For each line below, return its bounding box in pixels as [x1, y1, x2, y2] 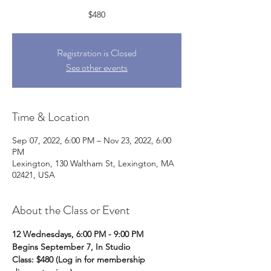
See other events [66, 60, 128, 74]
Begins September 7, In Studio [12, 241, 130, 252]
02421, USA [12, 169, 55, 180]
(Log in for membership [56, 254, 148, 265]
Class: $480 [12, 254, 53, 265]
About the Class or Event [12, 201, 130, 219]
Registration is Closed [57, 46, 137, 60]
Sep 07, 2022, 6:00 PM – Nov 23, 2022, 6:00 [12, 135, 171, 146]
